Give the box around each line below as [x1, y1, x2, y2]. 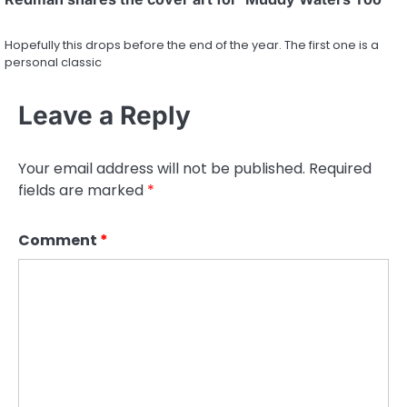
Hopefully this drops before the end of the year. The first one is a [5, 36, 379, 55]
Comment [18, 230, 100, 252]
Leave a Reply [18, 100, 191, 132]
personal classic [5, 54, 102, 72]
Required [309, 158, 372, 180]
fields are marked [18, 180, 147, 202]
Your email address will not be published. [18, 158, 305, 180]
